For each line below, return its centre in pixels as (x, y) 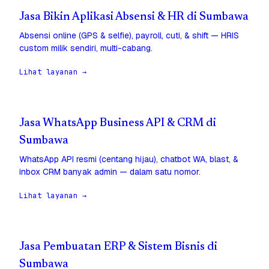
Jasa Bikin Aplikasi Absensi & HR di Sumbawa (134, 17)
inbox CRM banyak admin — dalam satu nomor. (110, 172)
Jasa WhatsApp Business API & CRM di (118, 124)
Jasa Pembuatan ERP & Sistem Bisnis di (118, 247)
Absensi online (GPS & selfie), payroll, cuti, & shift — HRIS (129, 36)
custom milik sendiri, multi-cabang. (86, 48)
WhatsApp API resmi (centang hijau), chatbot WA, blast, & (129, 159)
